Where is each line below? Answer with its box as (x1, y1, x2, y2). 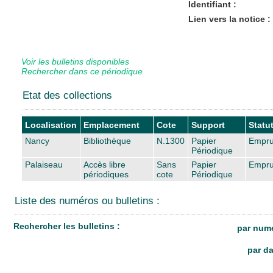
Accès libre (83, 159, 126, 169)
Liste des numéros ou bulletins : (15, 194, 160, 207)
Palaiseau (25, 159, 63, 169)
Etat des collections (23, 89, 112, 101)
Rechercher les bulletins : (13, 221, 122, 231)
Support (191, 119, 225, 130)
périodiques (83, 169, 129, 179)
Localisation (25, 119, 77, 130)
